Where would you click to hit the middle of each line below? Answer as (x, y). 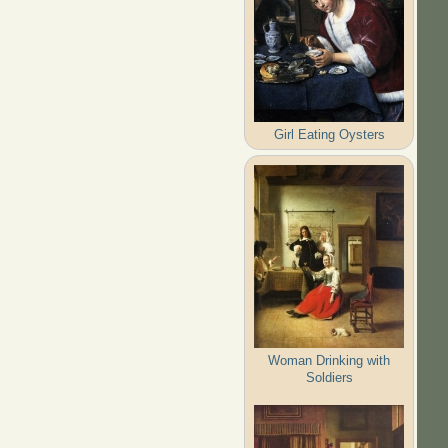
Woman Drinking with (329, 360)
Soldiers (329, 377)
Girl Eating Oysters (329, 134)
